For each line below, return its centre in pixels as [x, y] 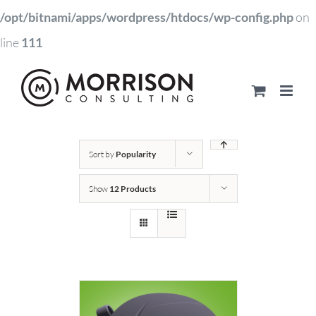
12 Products [132, 188]
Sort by [102, 154]
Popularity [135, 154]
